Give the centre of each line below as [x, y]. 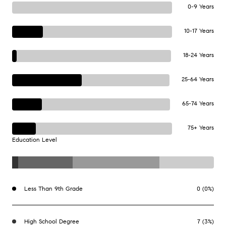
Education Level [35, 140]
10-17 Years [199, 31]
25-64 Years [198, 79]
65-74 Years [198, 103]
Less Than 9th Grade [53, 189]
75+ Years [201, 128]
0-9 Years [201, 7]
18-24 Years [199, 55]
